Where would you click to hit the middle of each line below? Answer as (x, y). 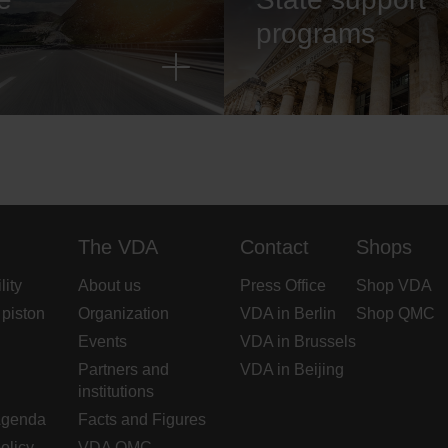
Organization (124, 313)
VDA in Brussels (298, 341)
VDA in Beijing (292, 369)
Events (103, 341)
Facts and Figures (142, 419)
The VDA (118, 247)
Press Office (283, 285)
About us (110, 285)
